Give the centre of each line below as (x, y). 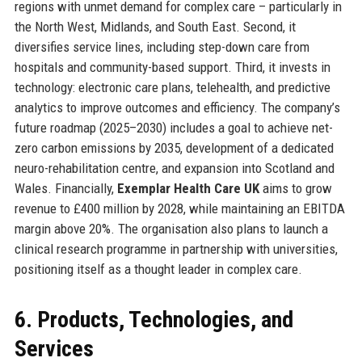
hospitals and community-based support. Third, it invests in (172, 67)
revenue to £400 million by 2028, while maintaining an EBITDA (179, 208)
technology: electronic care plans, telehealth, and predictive (172, 87)
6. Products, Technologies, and (154, 319)
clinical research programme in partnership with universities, (176, 248)
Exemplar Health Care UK (188, 188)
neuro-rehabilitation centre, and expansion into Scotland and (174, 168)
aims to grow (295, 188)
